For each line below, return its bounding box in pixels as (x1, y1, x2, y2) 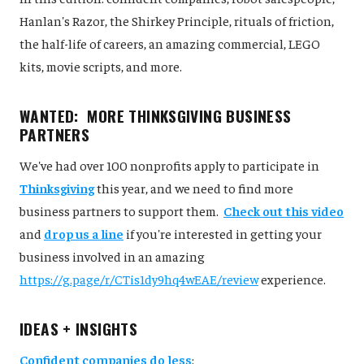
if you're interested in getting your (123, 225, 322, 242)
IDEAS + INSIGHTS (19, 317, 138, 341)
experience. (258, 271, 326, 288)
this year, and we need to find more (97, 180, 293, 197)
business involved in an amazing (19, 248, 205, 265)
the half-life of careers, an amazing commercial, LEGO (19, 35, 320, 52)
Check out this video (223, 202, 344, 219)
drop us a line (44, 225, 123, 242)
